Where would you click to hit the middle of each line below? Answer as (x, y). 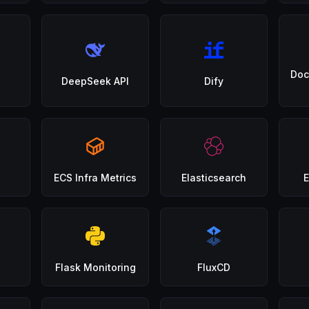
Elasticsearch (214, 178)
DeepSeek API (95, 81)
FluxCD (214, 267)
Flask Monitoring (95, 267)
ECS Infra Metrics (95, 178)
